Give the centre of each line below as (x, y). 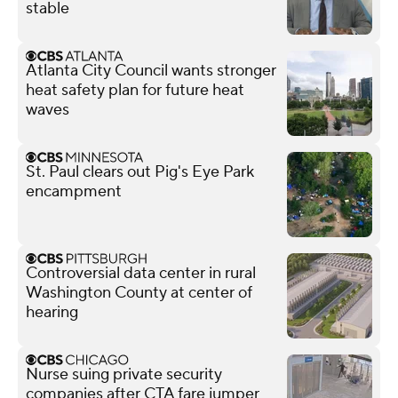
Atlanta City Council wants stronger (151, 70)
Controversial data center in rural (141, 273)
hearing (52, 312)
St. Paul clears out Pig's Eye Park (140, 171)
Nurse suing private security (124, 374)
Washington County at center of (139, 292)
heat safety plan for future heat (135, 90)
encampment (74, 191)
